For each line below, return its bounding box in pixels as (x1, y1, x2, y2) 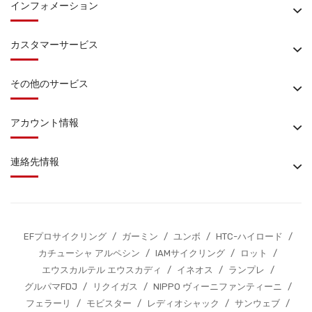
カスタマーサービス (10, 38, 98, 51)
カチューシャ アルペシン (38, 247, 140, 258)
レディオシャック (147, 297, 219, 309)
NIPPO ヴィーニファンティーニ (153, 281, 282, 292)
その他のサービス (10, 77, 88, 90)
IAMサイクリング (155, 247, 225, 258)
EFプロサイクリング (23, 231, 107, 242)
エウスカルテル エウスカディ (41, 264, 162, 275)
